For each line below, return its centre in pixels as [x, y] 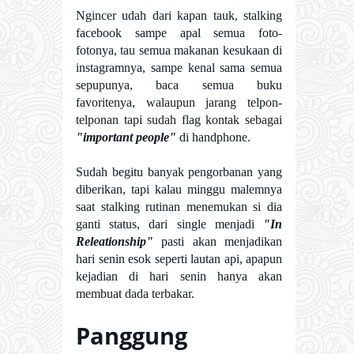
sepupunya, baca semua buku [179, 85]
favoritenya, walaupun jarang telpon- [179, 102]
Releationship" [115, 241]
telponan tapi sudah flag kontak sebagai [179, 119]
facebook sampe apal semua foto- [179, 32]
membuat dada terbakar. [135, 293]
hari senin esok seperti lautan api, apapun [179, 258]
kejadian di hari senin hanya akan [179, 276]
